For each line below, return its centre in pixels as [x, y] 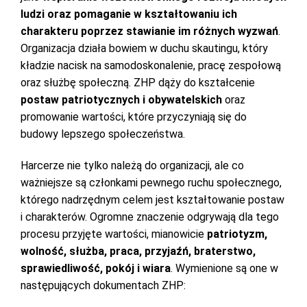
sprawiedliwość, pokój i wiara [96, 268]
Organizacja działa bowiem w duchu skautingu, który [144, 48]
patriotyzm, [237, 234]
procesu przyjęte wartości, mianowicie [114, 234]
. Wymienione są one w [224, 268]
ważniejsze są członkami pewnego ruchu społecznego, [151, 183]
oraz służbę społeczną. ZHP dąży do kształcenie [138, 83]
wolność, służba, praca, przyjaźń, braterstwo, [138, 251]
